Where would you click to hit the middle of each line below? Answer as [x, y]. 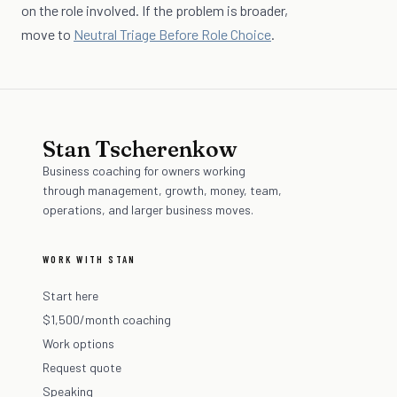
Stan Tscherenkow [140, 149]
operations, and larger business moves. [148, 210]
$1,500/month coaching [107, 320]
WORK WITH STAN [90, 260]
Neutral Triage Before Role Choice [172, 35]
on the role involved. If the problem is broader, [155, 11]
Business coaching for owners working [144, 171]
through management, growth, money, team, [162, 191]
